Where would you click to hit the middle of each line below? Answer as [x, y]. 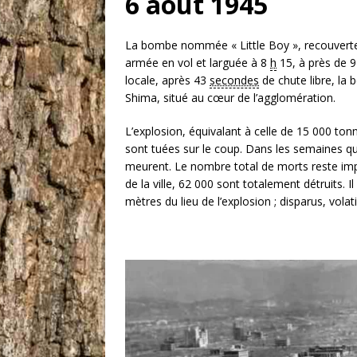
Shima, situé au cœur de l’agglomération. [230, 98]
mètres [143, 202]
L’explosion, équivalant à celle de [211, 131]
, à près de [321, 63]
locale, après [159, 80]
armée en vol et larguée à [193, 63]
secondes [234, 80]
